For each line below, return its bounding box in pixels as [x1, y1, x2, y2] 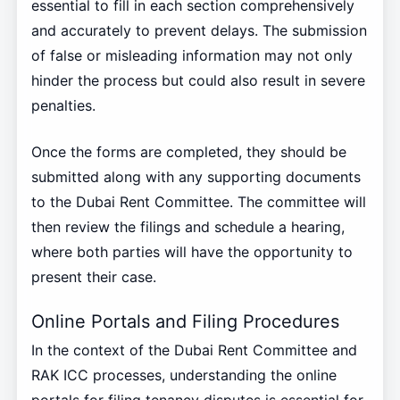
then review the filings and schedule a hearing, [30, 217, 345, 236]
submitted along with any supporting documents [30, 167, 361, 186]
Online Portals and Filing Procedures [30, 310, 339, 332]
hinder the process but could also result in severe [30, 71, 365, 89]
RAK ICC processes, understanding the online [30, 366, 337, 385]
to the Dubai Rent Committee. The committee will [30, 192, 366, 211]
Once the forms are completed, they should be [30, 142, 346, 161]
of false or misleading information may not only [30, 46, 353, 64]
